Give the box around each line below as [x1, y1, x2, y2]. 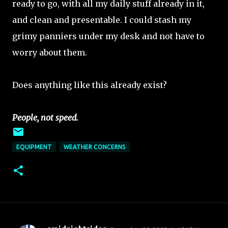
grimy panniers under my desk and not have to [12, 31, 205, 41]
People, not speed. [12, 112, 78, 123]
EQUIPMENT [16, 144, 52, 150]
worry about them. [12, 47, 87, 58]
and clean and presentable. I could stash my [12, 15, 191, 25]
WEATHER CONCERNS [64, 144, 126, 150]
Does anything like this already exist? [12, 80, 167, 90]
